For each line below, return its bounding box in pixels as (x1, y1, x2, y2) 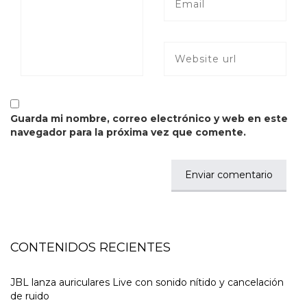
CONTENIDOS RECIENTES (10, 240, 171, 256)
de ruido (10, 290, 49, 303)
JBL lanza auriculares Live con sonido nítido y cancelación (10, 276, 284, 289)
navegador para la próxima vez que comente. (10, 126, 246, 139)
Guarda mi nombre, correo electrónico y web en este (10, 112, 288, 125)
